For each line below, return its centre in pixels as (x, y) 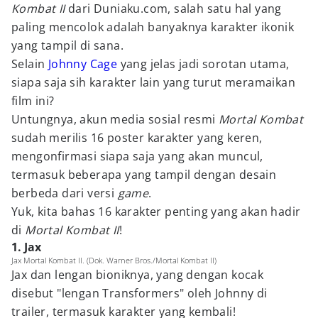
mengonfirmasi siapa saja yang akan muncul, (137, 156)
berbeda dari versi (65, 193)
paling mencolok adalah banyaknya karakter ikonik (153, 27)
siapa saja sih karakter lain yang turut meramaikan (153, 82)
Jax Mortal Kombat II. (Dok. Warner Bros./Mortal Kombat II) (114, 260)
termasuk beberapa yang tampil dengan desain (144, 175)
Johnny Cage (83, 64)
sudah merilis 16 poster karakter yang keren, (137, 138)
